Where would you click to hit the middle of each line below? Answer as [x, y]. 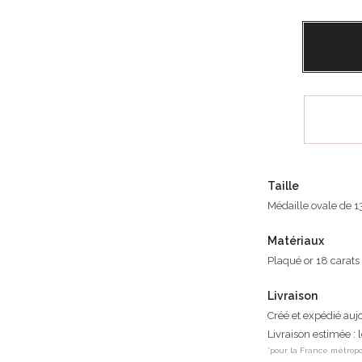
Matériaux [295, 241]
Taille [283, 186]
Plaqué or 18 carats [313, 261]
